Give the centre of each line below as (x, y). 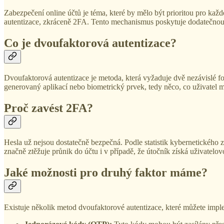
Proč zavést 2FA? (48, 108)
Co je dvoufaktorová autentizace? (90, 43)
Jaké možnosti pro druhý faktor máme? (106, 173)
